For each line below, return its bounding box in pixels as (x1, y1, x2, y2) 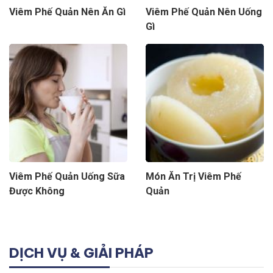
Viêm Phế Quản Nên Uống (146, 6, 262, 18)
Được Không (9, 185, 65, 197)
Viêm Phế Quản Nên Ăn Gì (9, 6, 126, 18)
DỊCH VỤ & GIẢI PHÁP (9, 244, 154, 262)
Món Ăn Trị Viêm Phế (146, 171, 241, 183)
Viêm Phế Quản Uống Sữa (9, 171, 125, 183)
